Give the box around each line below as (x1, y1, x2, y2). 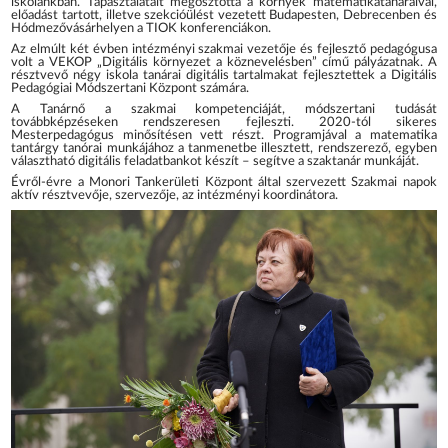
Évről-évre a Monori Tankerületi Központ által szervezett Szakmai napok (11, 175, 437, 189)
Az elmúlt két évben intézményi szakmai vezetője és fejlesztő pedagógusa (11, 43, 437, 57)
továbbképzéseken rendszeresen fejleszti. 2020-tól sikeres (11, 116, 437, 130)
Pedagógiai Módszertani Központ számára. (11, 82, 250, 96)
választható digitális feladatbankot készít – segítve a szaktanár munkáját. (11, 155, 420, 169)
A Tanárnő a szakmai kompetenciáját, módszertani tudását (11, 103, 437, 117)
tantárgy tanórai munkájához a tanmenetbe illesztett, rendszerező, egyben (11, 142, 437, 156)
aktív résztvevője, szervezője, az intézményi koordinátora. (11, 188, 339, 202)
